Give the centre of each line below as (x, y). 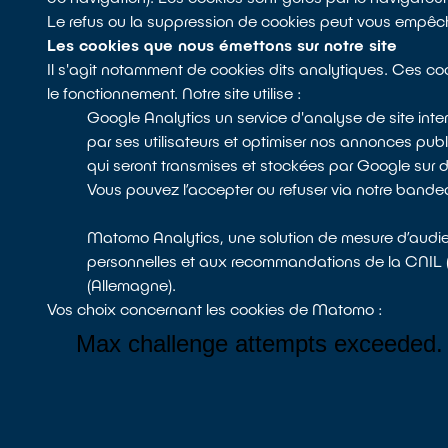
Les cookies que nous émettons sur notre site (222, 44)
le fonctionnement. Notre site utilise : (175, 92)
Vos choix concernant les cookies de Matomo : (215, 308)
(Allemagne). (132, 284)
